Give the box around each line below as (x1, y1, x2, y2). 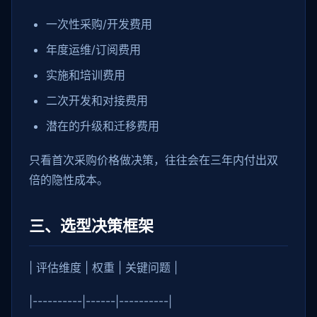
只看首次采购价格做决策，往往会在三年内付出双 (29, 153, 278, 167)
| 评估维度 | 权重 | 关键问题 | (29, 260, 178, 275)
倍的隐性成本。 (29, 173, 108, 187)
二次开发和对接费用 (46, 93, 148, 108)
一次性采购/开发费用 (46, 17, 152, 31)
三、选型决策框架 (29, 217, 154, 235)
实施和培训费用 (46, 68, 125, 82)
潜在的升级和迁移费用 (46, 119, 159, 133)
